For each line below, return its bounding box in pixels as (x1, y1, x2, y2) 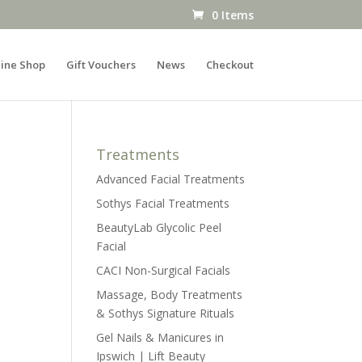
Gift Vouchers (65, 57, 136, 72)
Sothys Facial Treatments (96, 196, 230, 211)
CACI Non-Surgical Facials (96, 263, 231, 278)
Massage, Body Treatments (96, 287, 243, 302)
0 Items (211, 6, 254, 23)
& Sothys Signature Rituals (96, 305, 235, 321)
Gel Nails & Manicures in (96, 330, 225, 345)
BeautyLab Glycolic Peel (96, 220, 222, 235)
